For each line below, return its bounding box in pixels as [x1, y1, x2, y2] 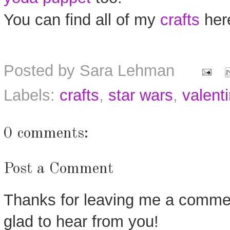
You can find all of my [4, 11, 160, 29]
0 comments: [4, 126, 88, 142]
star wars [108, 86, 173, 104]
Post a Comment [4, 161, 113, 177]
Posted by [4, 62, 80, 80]
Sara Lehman [80, 62, 175, 80]
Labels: [4, 86, 60, 104]
